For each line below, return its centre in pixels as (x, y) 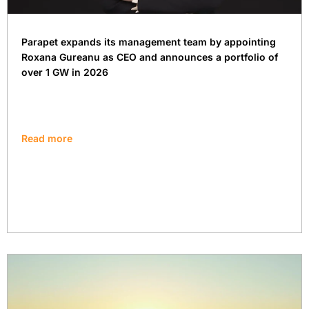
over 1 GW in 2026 (65, 72)
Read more (47, 138)
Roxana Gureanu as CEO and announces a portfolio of (150, 57)
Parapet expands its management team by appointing (149, 41)
